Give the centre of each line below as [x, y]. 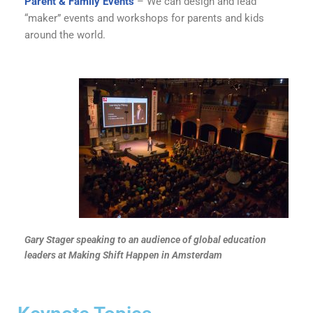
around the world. [65, 35]
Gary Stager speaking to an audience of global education [145, 240]
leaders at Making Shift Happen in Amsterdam [123, 255]
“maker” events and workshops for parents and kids [144, 18]
